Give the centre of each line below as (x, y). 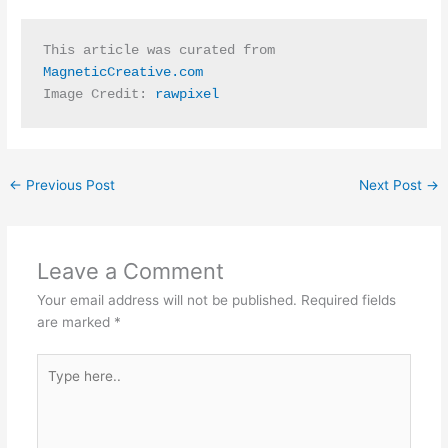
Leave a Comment (130, 271)
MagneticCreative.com (122, 73)
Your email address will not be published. (166, 300)
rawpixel (186, 95)
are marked (75, 322)
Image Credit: (98, 95)
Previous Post (69, 185)
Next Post (392, 185)
